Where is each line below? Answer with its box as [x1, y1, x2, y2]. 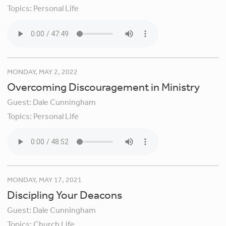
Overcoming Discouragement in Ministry [7, 80, 200, 93]
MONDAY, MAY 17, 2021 [7, 175, 82, 185]
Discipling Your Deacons [7, 188, 123, 202]
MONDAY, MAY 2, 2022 [7, 67, 78, 76]
